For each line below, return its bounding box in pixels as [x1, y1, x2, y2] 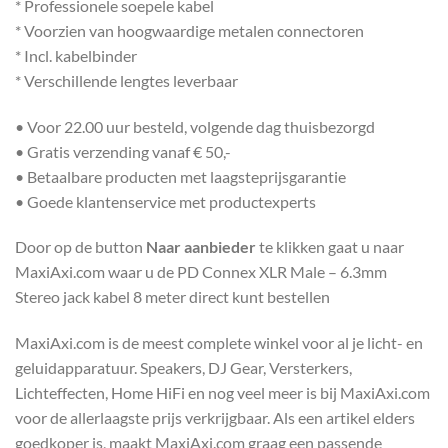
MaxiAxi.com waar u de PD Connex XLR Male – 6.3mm [15, 262, 387, 282]
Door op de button [15, 237, 146, 257]
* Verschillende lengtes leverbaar [15, 70, 238, 90]
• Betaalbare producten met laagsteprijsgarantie [15, 166, 346, 186]
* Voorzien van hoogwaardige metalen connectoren [15, 20, 364, 40]
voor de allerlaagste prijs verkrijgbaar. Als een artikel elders [15, 408, 415, 428]
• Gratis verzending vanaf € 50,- [15, 141, 231, 161]
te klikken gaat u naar [256, 237, 404, 257]
